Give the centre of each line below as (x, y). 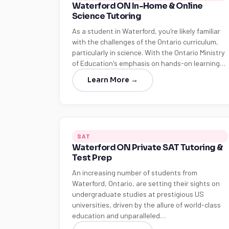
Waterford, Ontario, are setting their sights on (146, 183)
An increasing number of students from (135, 173)
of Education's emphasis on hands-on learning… (149, 63)
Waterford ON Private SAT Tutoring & (147, 147)
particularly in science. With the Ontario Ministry (148, 52)
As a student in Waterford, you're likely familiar (146, 31)
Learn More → (113, 80)
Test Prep (92, 158)
